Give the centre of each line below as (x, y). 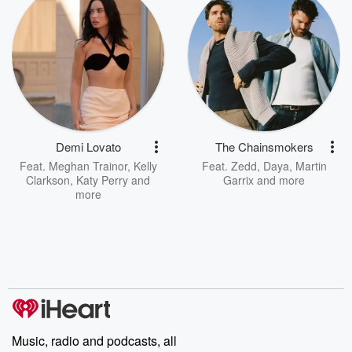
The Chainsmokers (264, 147)
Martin (311, 166)
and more (279, 180)
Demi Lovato (88, 147)
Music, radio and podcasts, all (94, 341)
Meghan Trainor (88, 166)
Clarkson (48, 180)
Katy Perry (102, 180)
